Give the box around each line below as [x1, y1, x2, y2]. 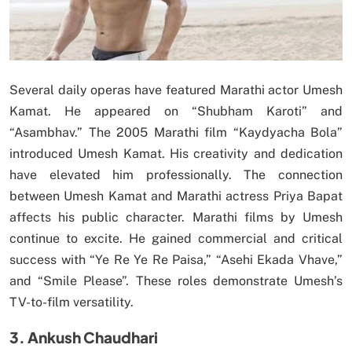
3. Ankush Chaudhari [9, 327, 158, 346]
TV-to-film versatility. [9, 294, 134, 310]
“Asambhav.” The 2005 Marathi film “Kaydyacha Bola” [9, 124, 343, 140]
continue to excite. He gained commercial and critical [9, 230, 343, 246]
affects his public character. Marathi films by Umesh [9, 209, 343, 225]
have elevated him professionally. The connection [9, 167, 343, 182]
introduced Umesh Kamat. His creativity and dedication [9, 145, 343, 161]
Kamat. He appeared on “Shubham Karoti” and [9, 103, 343, 119]
